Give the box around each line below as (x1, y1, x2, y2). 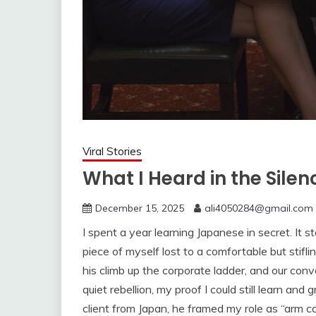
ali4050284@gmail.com (205, 201, 313, 214)
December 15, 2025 (95, 201, 184, 214)
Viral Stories (83, 144, 142, 158)
